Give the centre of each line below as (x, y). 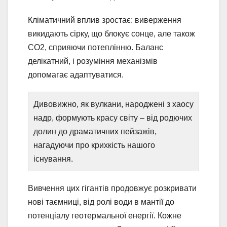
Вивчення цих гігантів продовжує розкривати (112, 188)
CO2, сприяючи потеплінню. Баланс (96, 48)
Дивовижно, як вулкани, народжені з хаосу (113, 104)
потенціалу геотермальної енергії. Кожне (105, 216)
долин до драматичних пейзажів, (95, 132)
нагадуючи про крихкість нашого (94, 145)
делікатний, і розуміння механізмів (93, 61)
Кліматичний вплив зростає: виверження (105, 20)
